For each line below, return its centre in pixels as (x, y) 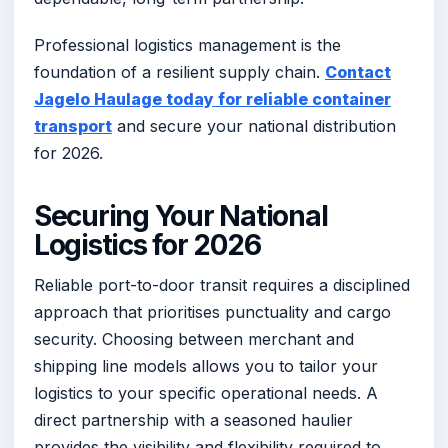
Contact (358, 71)
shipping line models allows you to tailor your (206, 366)
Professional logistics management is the (187, 44)
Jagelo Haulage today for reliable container (212, 98)
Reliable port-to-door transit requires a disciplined (222, 285)
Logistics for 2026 (147, 244)
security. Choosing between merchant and (194, 339)
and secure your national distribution (254, 125)
